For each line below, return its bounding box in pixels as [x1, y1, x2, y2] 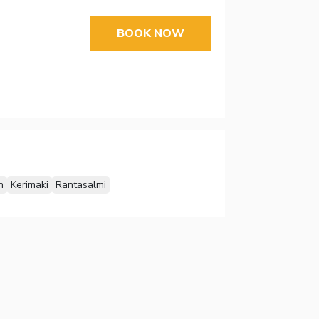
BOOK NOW [117, 25, 185, 41]
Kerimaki [10, 178, 48, 192]
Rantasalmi [55, 178, 106, 192]
